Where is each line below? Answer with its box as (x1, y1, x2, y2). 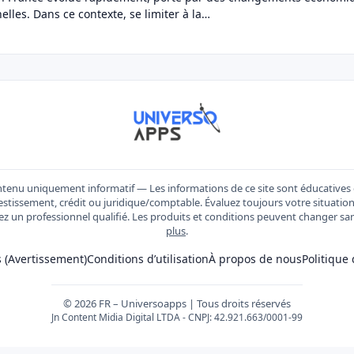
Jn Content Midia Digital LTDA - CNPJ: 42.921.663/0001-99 (51, 311, 303, 324)
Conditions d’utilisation (86, 251, 209, 266)
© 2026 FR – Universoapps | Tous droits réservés (63, 296, 291, 311)
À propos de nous (208, 251, 302, 266)
